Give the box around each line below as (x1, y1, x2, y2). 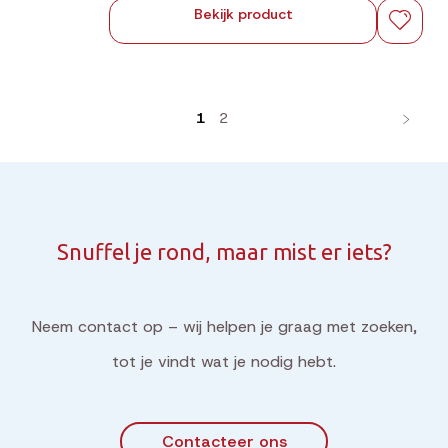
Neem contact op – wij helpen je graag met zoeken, (31, 316, 417, 337)
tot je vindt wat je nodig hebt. (112, 351, 336, 372)
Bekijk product (193, 5, 293, 23)
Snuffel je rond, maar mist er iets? (56, 239, 392, 264)
